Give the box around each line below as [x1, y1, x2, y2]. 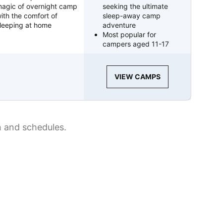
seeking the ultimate [103, 1, 168, 10]
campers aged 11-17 [103, 39, 169, 48]
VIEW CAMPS [114, 72, 161, 81]
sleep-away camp [103, 11, 161, 20]
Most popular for [103, 30, 157, 39]
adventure [103, 20, 136, 29]
